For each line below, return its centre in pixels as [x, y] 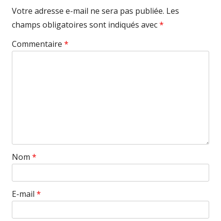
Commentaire [38, 44]
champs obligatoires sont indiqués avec [86, 25]
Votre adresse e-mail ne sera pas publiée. [88, 11]
